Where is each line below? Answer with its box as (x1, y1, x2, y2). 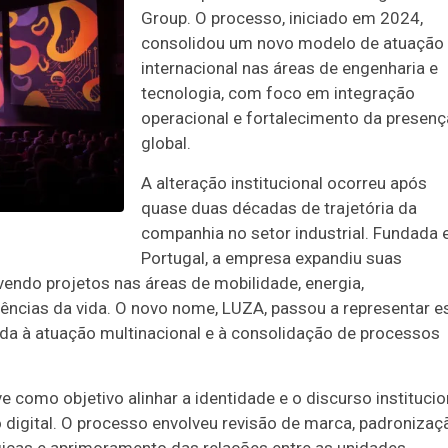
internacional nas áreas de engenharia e (141, 58, 438, 78)
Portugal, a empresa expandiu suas (141, 248, 402, 268)
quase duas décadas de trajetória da (141, 198, 417, 218)
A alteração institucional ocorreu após (141, 173, 427, 193)
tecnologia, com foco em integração (141, 83, 415, 103)
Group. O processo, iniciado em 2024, (141, 8, 423, 28)
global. (141, 133, 191, 153)
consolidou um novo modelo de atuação (141, 33, 444, 53)
